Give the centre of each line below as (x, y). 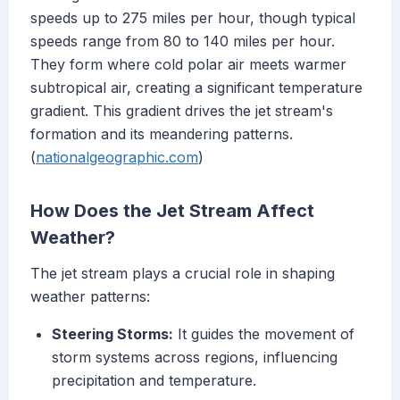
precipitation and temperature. (154, 381)
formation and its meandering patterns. (162, 134)
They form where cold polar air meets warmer (188, 65)
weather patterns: (90, 297)
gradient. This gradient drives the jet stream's (182, 111)
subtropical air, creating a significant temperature (196, 88)
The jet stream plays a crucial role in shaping (183, 274)
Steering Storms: (112, 334)
